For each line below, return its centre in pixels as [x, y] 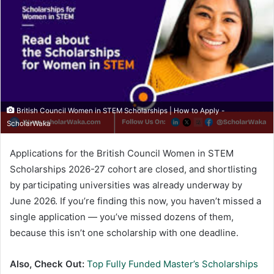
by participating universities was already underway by [126, 185]
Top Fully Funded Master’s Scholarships [172, 264]
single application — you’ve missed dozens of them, [122, 217]
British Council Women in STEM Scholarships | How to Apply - [120, 110]
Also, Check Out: [47, 264]
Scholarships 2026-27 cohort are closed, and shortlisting [133, 169]
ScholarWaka [29, 123]
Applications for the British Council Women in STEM [122, 153]
